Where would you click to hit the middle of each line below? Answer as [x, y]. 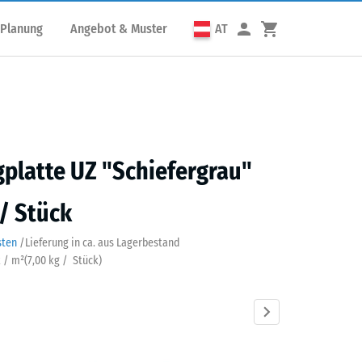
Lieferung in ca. [60, 243]
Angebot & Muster [119, 28]
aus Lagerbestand [138, 243]
